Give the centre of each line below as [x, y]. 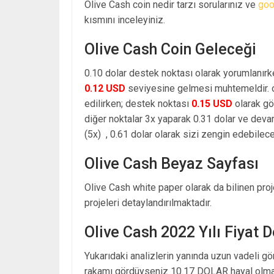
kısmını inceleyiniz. [125, 20]
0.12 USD [105, 88]
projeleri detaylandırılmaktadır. [148, 202]
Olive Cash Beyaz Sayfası [172, 163]
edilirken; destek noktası [138, 103]
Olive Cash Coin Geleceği [170, 49]
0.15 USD [212, 103]
